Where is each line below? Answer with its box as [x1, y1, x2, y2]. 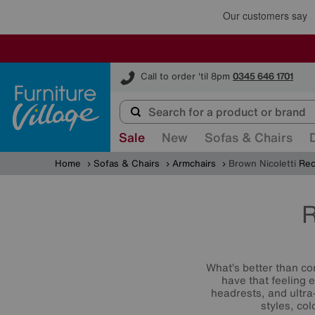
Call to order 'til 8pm [141, 70, 230, 84]
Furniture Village [110, 62, 183, 75]
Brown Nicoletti [226, 157, 299, 170]
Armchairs [172, 157, 216, 170]
